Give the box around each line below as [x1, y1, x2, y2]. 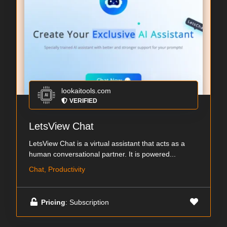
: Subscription [65, 198, 109, 206]
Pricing [41, 198, 65, 206]
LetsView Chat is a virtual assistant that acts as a [29, 139, 185, 148]
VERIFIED [69, 97, 97, 105]
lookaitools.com [61, 87, 111, 95]
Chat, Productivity [29, 165, 85, 174]
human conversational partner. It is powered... [29, 150, 176, 159]
